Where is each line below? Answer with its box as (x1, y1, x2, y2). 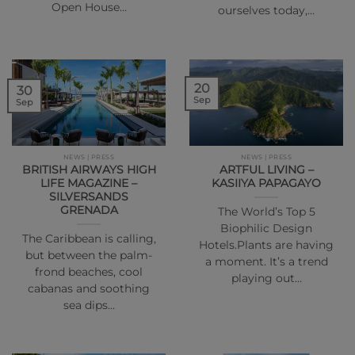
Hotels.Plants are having (199, 238, 334, 251)
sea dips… (63, 298, 115, 311)
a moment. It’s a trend (204, 254, 328, 268)
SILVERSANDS (49, 189, 128, 203)
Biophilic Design (220, 221, 312, 235)
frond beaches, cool (35, 265, 143, 278)
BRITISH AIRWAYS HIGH (21, 162, 156, 176)
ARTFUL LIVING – (219, 162, 314, 176)
